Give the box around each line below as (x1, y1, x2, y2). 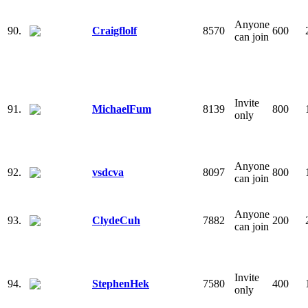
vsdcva (92, 166, 124, 178)
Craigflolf (92, 24, 137, 36)
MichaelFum (92, 102, 151, 115)
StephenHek (92, 277, 149, 289)
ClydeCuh (92, 214, 140, 226)
